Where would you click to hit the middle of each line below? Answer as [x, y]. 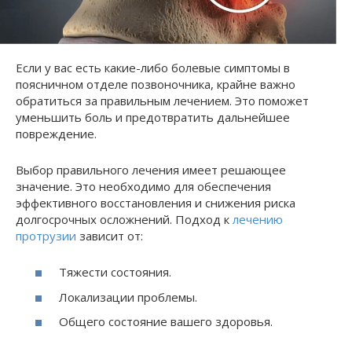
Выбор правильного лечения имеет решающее [151, 169]
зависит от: [110, 235]
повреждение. [56, 133]
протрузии [46, 235]
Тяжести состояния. [115, 272]
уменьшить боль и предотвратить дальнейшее [153, 117]
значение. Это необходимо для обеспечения [143, 186]
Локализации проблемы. [128, 297]
